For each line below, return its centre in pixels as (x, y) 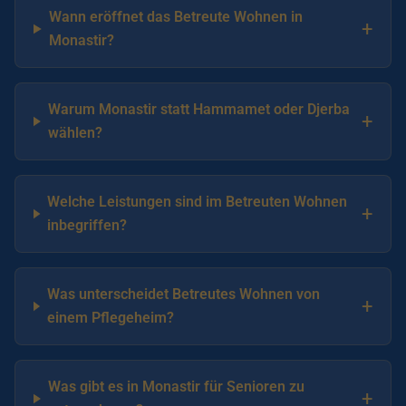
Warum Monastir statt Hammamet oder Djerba (198, 109)
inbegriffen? (87, 225)
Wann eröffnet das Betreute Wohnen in (175, 17)
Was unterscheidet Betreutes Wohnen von (183, 294)
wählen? (75, 133)
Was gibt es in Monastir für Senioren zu (176, 387)
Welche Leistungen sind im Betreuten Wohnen (198, 202)
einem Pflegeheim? (110, 318)
